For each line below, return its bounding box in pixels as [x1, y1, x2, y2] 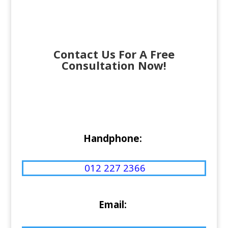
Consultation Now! [61, 57, 166, 73]
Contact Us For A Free [53, 46, 175, 62]
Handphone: [83, 131, 142, 145]
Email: [98, 197, 127, 211]
